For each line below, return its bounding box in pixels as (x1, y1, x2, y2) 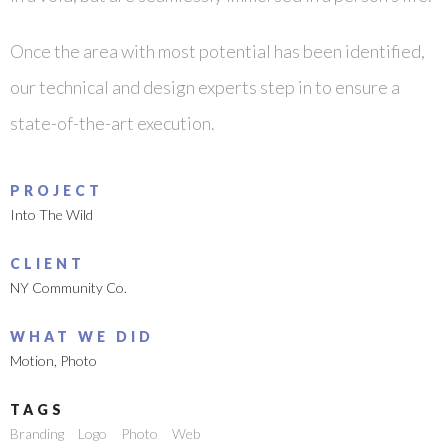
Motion (10, 352, 54, 369)
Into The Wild (10, 206, 93, 223)
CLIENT (10, 255, 85, 272)
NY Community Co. (10, 279, 127, 296)
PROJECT (10, 182, 103, 199)
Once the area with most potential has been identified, (10, 40, 425, 62)
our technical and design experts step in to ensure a (10, 76, 400, 98)
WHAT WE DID (10, 328, 154, 345)
